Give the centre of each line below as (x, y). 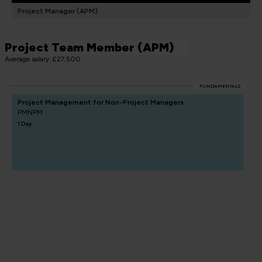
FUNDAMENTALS (220, 86)
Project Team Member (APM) (89, 48)
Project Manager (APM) (58, 11)
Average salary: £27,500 (43, 59)
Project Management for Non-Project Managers (101, 103)
